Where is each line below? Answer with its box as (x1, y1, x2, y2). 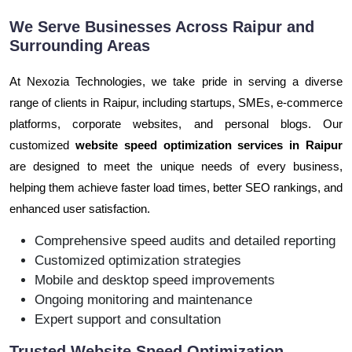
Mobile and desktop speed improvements (35, 272, 275, 288)
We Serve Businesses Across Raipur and (9, 17, 314, 35)
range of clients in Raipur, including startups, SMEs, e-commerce (9, 95, 343, 109)
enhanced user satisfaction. (9, 201, 150, 215)
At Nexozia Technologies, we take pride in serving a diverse (9, 74, 343, 88)
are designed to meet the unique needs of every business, (9, 159, 343, 173)
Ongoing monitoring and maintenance (35, 291, 252, 307)
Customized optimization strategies (35, 252, 241, 268)
